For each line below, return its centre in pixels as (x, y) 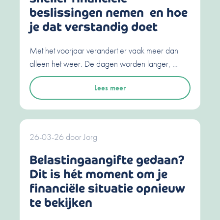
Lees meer (110, 88)
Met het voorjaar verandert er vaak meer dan (104, 51)
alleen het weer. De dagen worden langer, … (104, 64)
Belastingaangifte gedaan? (107, 160)
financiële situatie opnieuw (107, 189)
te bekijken (61, 203)
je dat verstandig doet (94, 27)
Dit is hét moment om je (98, 174)
